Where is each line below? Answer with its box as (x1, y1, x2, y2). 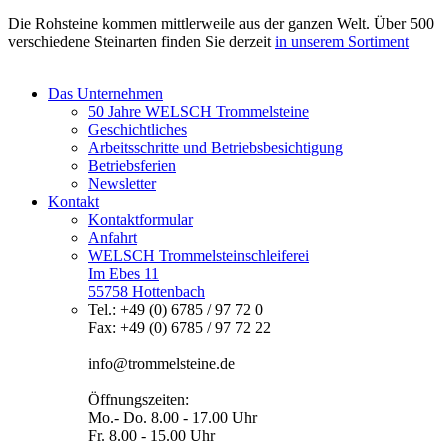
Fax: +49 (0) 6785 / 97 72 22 (88, 318, 271, 336)
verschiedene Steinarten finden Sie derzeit (8, 32, 275, 50)
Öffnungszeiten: (88, 390, 189, 408)
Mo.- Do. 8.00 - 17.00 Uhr (88, 408, 257, 426)
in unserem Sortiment (275, 32, 409, 50)
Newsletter (88, 174, 156, 192)
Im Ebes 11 (88, 264, 159, 282)
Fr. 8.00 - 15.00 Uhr (88, 426, 215, 444)
